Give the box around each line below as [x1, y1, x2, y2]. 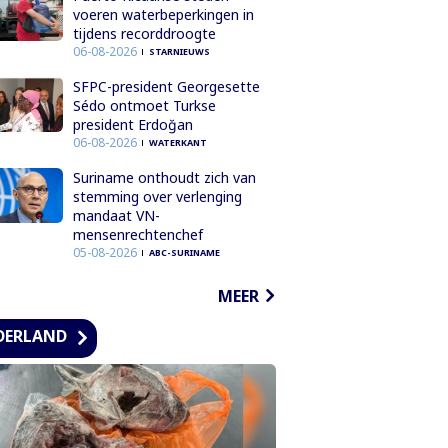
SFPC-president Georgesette [72, 76, 260, 96]
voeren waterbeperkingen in [72, 4, 254, 24]
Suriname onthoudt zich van [72, 167, 256, 187]
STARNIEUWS [148, 44, 210, 58]
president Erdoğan [72, 114, 193, 134]
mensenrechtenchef [72, 224, 203, 244]
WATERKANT [148, 135, 207, 149]
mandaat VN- [72, 205, 160, 225]
